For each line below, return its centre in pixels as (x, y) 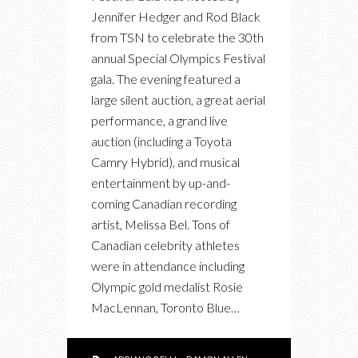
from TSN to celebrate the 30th (177, 37)
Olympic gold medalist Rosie (167, 286)
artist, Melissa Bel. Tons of (161, 224)
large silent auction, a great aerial (178, 99)
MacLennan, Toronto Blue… (165, 307)
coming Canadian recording (164, 203)
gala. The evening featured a (166, 78)
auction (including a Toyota (161, 141)
